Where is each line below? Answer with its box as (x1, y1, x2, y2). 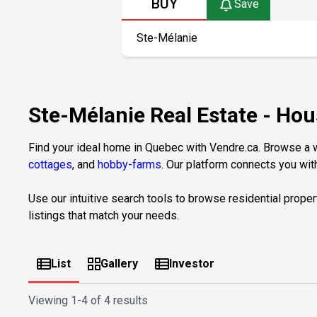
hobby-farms (98, 157, 161, 171)
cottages (28, 157, 72, 171)
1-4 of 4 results (71, 293, 148, 307)
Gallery (100, 256, 138, 270)
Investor (169, 256, 214, 270)
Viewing (28, 293, 71, 307)
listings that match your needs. (28, 208, 179, 222)
